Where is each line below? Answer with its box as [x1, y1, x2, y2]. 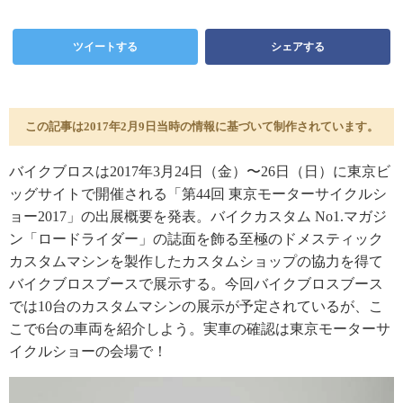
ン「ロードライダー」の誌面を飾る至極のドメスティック [9, 231, 383, 246]
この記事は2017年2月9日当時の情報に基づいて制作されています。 [24, 120, 379, 133]
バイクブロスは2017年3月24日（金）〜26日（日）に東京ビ [9, 164, 390, 179]
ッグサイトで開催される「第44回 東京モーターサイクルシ [9, 186, 387, 201]
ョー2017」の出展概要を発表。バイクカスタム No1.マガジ [9, 209, 387, 224]
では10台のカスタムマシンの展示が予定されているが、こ [9, 299, 383, 314]
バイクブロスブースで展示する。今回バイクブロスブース [9, 276, 383, 291]
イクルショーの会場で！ [9, 344, 167, 359]
